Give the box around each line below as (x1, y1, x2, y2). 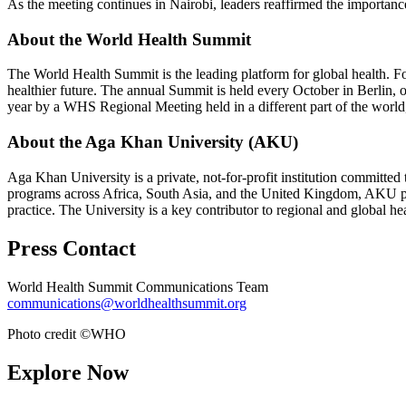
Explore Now (7, 360, 129, 384)
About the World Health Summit (7, 29, 251, 49)
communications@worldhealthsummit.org (7, 295, 246, 311)
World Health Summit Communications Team (7, 278, 268, 295)
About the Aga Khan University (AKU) (7, 132, 298, 152)
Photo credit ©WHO (7, 325, 126, 342)
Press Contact (7, 236, 136, 260)
